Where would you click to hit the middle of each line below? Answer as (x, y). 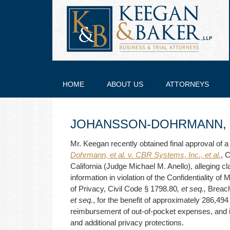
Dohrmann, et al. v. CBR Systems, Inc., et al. (146, 155)
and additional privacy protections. (127, 223)
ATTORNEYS (187, 84)
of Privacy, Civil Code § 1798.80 (124, 189)
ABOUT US (125, 84)
